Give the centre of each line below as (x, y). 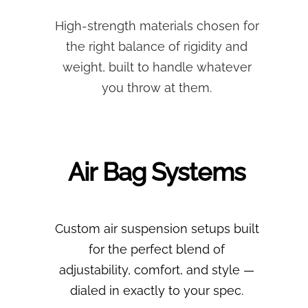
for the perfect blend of (157, 250)
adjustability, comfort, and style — (157, 270)
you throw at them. (157, 88)
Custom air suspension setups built (157, 229)
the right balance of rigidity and (157, 47)
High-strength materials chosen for (157, 26)
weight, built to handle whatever (157, 67)
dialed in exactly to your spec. (157, 291)
